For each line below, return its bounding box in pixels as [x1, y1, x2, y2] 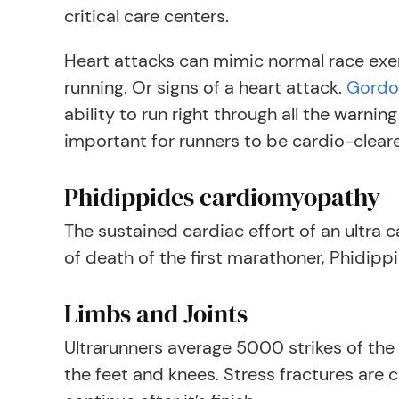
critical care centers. [64, 4, 229, 28]
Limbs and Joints [64, 297, 248, 330]
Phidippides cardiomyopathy [64, 180, 380, 214]
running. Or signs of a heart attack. [64, 76, 346, 99]
